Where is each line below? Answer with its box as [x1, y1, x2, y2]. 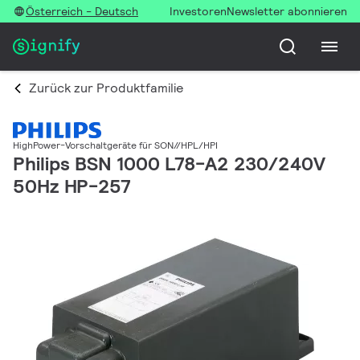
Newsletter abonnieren [227, 4, 347, 18]
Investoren [170, 4, 227, 18]
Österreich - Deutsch [26, 4, 138, 18]
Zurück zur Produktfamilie [29, 80, 183, 96]
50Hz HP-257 [13, 174, 130, 199]
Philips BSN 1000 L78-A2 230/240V [13, 151, 325, 177]
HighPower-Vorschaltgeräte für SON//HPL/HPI [13, 139, 218, 152]
